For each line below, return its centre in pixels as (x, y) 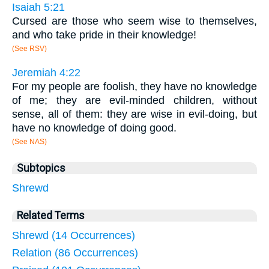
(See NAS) (29, 142)
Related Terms (51, 216)
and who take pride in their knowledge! (104, 35)
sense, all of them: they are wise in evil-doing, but (134, 114)
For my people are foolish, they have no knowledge (134, 87)
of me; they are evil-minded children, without (134, 101)
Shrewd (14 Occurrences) (74, 236)
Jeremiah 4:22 (46, 73)
